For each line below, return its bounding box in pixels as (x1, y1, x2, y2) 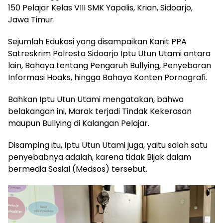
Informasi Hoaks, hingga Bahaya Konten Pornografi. (8, 72, 207, 84)
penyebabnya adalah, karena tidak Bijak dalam (8, 151, 191, 163)
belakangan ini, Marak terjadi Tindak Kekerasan (8, 106, 192, 117)
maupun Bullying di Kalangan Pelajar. (8, 117, 149, 129)
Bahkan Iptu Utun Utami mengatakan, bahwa (8, 94, 184, 106)
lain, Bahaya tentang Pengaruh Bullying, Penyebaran (8, 60, 211, 72)
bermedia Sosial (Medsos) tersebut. (8, 163, 147, 175)
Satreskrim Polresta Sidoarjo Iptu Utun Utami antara (8, 48, 211, 60)
